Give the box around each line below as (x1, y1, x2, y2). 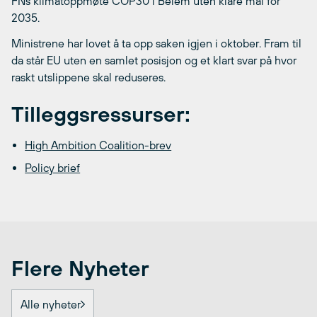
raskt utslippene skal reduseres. (11, 70, 166, 83)
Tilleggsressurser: (11, 102, 190, 127)
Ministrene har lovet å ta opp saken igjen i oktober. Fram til (11, 36, 301, 50)
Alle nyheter (21, 297, 81, 311)
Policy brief (25, 161, 81, 174)
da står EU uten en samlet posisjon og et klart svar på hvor (11, 53, 296, 67)
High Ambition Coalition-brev (25, 138, 172, 151)
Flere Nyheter (11, 255, 149, 280)
